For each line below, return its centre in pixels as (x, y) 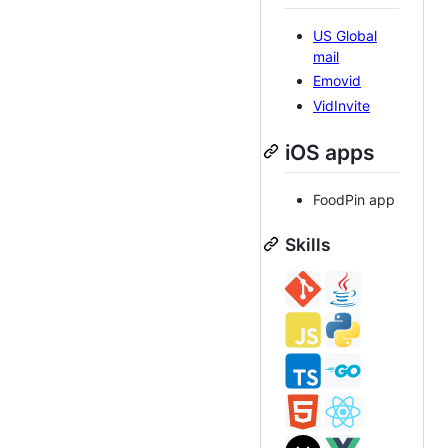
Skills (308, 244)
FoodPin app (354, 199)
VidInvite (341, 105)
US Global (345, 35)
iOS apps (330, 152)
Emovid (337, 81)
